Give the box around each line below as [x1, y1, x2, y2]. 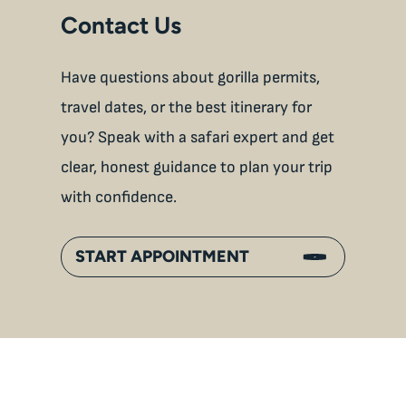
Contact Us [61, 11, 182, 41]
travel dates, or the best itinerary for [61, 98, 313, 118]
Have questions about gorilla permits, [61, 68, 321, 88]
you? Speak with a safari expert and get [61, 128, 335, 148]
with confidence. [61, 188, 178, 208]
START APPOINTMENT [75, 246, 250, 267]
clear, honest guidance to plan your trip [61, 158, 333, 178]
